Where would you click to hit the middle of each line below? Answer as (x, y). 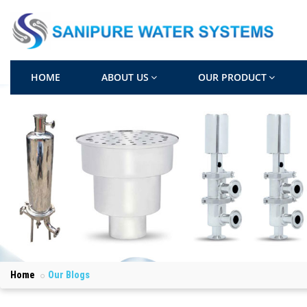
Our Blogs (69, 274)
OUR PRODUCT (232, 77)
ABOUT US (125, 77)
